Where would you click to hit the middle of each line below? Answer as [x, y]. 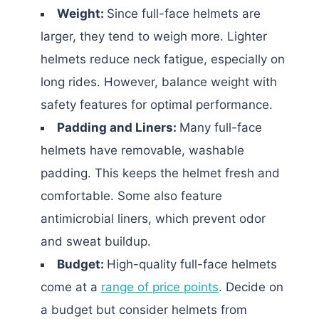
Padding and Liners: [118, 127]
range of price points [160, 287]
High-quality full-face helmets [192, 264]
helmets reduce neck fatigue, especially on [163, 59]
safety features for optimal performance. [157, 104]
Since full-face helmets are [184, 13]
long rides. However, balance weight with [159, 82]
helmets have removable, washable [142, 150]
